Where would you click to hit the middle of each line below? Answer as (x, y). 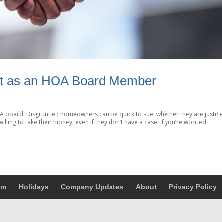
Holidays (34, 187)
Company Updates (92, 187)
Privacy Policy (193, 187)
